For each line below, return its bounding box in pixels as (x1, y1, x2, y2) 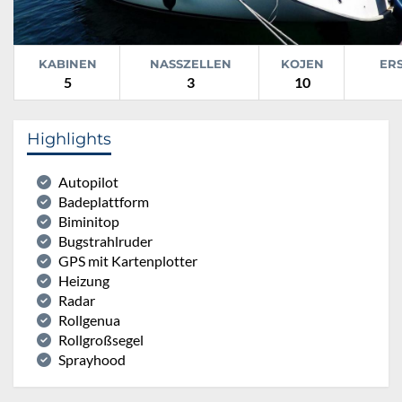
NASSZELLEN (149, 56, 232, 71)
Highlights (27, 128, 111, 149)
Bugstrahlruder (58, 232, 153, 249)
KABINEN (39, 56, 97, 71)
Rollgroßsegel (58, 330, 144, 348)
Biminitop (58, 212, 119, 230)
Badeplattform (58, 192, 149, 210)
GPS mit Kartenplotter (58, 251, 197, 269)
